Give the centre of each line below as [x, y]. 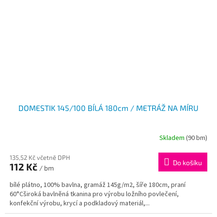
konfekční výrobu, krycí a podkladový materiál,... [80, 203]
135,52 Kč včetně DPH [40, 157]
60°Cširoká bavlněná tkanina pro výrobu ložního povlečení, [94, 194]
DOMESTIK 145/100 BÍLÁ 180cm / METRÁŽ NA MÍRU [108, 108]
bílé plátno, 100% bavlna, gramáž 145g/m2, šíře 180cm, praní [98, 185]
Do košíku [187, 162]
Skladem [173, 138]
